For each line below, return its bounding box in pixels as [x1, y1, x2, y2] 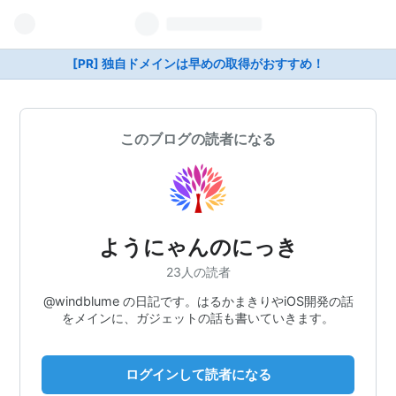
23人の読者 [165, 263, 231, 279]
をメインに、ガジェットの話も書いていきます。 [62, 309, 334, 325]
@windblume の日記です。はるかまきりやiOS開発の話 [42, 293, 354, 308]
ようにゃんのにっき [98, 234, 298, 260]
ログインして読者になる [125, 365, 271, 383]
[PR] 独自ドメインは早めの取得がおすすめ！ [72, 57, 324, 71]
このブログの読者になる [120, 130, 276, 148]
